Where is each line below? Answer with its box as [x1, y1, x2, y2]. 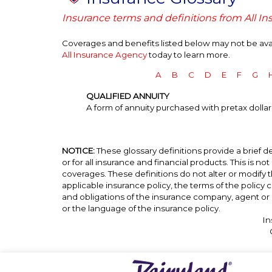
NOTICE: [62, 145, 95, 155]
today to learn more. [147, 50, 230, 59]
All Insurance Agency [62, 50, 147, 59]
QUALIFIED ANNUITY [86, 91, 169, 101]
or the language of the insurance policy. [62, 203, 220, 213]
